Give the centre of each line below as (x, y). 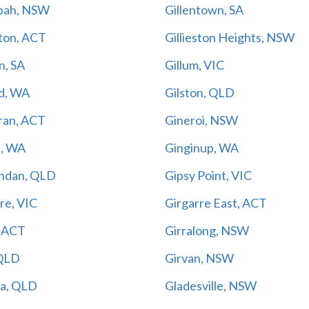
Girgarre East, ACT (216, 202)
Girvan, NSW (199, 258)
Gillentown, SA (204, 9)
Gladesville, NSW (211, 285)
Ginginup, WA (202, 147)
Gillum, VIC (195, 64)
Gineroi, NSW (201, 120)
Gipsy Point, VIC (208, 175)
